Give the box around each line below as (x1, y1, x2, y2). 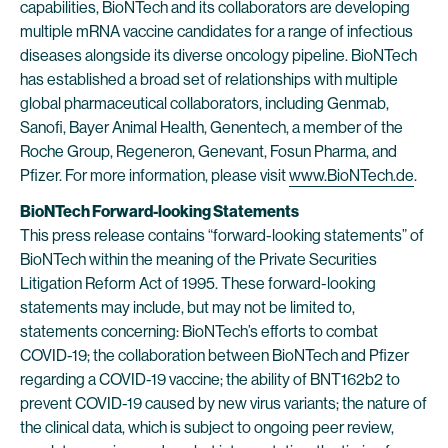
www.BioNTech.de (289, 166, 414, 185)
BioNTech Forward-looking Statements (20, 202, 299, 221)
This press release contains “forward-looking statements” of (20, 226, 424, 245)
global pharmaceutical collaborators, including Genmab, (20, 94, 389, 113)
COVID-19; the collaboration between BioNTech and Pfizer (20, 346, 409, 365)
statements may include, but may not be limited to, (20, 298, 355, 317)
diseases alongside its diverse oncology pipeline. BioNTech (20, 46, 417, 65)
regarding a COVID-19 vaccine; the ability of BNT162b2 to (20, 370, 400, 389)
